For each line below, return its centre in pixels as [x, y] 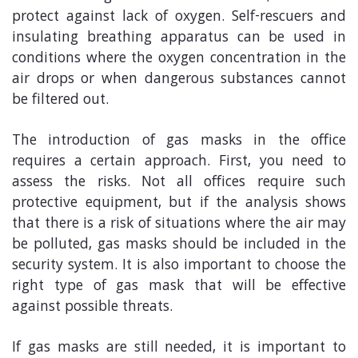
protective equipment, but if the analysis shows [179, 203]
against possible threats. [92, 307]
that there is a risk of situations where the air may [179, 224]
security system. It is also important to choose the [179, 266]
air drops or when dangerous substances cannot [179, 80]
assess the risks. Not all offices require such [179, 183]
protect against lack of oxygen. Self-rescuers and [179, 17]
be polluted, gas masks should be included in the [179, 245]
